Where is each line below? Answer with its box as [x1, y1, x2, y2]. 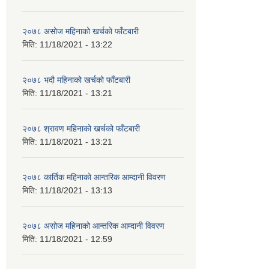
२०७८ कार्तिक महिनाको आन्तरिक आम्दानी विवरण [22, 172, 166, 182]
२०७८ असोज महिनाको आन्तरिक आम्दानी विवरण [22, 220, 165, 231]
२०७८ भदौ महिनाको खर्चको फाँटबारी [22, 74, 130, 85]
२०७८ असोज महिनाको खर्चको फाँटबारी [22, 26, 139, 36]
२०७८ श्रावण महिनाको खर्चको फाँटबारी [22, 123, 140, 133]
